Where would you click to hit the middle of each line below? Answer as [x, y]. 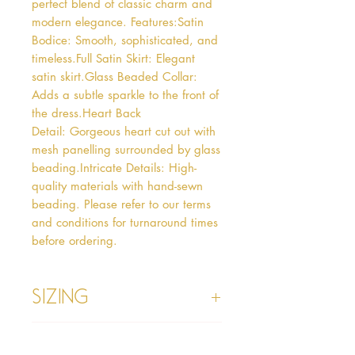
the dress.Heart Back [86, 113]
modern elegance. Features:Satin [118, 21]
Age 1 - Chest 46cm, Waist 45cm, [130, 330]
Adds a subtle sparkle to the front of [125, 94]
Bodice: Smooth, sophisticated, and [125, 40]
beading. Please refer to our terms [121, 204]
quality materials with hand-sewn [117, 185]
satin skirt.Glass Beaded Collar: [115, 76]
